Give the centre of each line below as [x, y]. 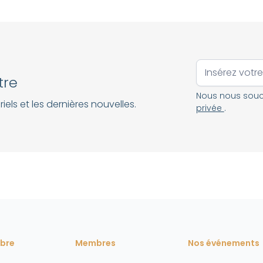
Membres [95, 243]
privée [210, 108]
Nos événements [224, 243]
